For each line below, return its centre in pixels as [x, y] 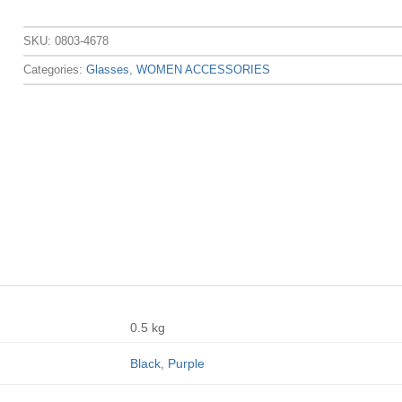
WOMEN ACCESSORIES [204, 69]
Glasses [108, 69]
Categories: [55, 69]
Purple [186, 364]
